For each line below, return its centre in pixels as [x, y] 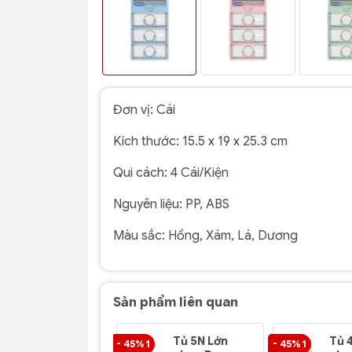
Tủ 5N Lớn [201, 341]
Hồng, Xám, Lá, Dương [233, 236]
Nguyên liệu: [148, 205]
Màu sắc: [139, 236]
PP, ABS [207, 205]
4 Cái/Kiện [200, 173]
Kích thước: [146, 142]
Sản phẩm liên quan [176, 303]
